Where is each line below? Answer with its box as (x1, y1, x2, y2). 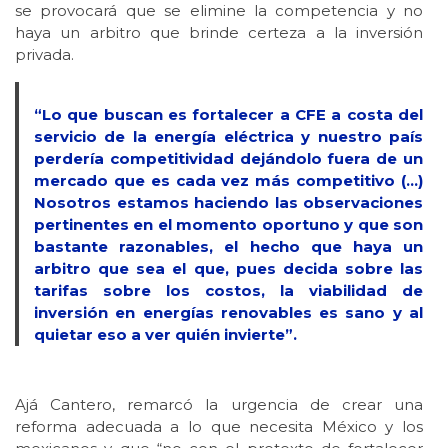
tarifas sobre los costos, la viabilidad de (34, 281, 423, 301)
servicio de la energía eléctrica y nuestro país (34, 127, 423, 147)
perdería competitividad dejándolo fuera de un (34, 149, 423, 169)
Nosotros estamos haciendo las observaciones (34, 193, 423, 213)
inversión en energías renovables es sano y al (34, 303, 423, 323)
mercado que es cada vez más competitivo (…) (34, 171, 423, 191)
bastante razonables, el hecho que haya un (34, 237, 423, 257)
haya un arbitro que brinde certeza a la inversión (15, 23, 423, 43)
